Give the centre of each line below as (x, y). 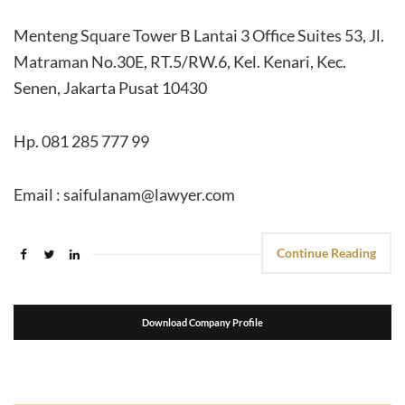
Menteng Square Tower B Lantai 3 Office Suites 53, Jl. (199, 35)
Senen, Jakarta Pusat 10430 (110, 88)
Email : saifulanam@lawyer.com (124, 194)
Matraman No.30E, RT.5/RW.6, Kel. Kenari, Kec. (180, 61)
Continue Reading (326, 253)
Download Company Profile (202, 322)
